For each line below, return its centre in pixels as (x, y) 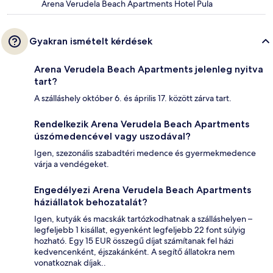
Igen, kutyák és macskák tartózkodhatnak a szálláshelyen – (143, 219)
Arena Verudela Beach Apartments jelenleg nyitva (149, 69)
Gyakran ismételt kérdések (91, 41)
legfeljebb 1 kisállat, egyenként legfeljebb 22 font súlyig (140, 230)
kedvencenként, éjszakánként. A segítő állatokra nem (134, 252)
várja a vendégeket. (72, 164)
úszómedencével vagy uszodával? (112, 136)
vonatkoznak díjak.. (70, 263)
